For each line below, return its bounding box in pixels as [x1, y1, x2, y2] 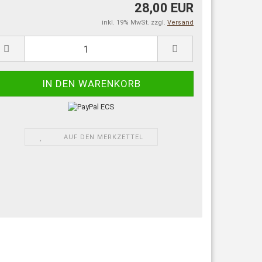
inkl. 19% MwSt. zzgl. [102, 19, 167, 26]
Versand [167, 19, 194, 26]
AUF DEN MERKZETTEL [64, 133, 144, 141]
